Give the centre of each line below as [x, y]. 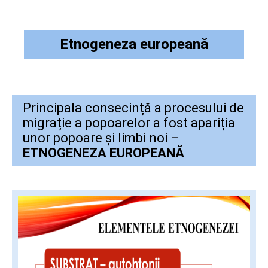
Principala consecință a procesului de [133, 108]
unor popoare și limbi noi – [101, 138]
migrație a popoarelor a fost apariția [129, 123]
